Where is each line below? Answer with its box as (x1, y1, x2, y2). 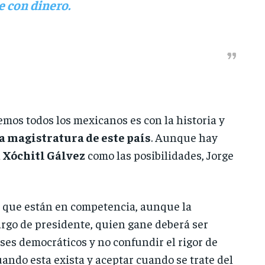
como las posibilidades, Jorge (85, 147, 234, 163)
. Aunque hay (150, 130, 218, 145)
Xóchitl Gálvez (2, 147, 85, 163)
